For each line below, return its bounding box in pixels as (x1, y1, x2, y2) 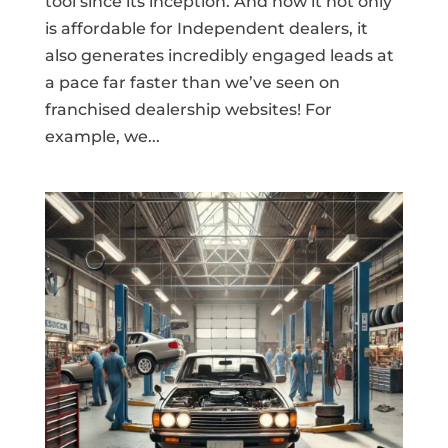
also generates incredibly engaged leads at (44, 46, 394, 66)
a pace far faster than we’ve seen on (44, 73, 340, 93)
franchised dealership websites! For (44, 100, 332, 120)
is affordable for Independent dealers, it (44, 19, 368, 39)
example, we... (44, 127, 160, 147)
